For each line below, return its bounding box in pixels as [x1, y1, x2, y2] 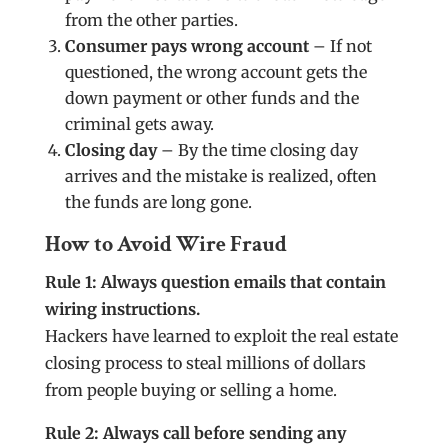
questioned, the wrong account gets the [64, 61, 367, 82]
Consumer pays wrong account [64, 35, 309, 56]
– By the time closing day [156, 139, 358, 160]
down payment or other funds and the [64, 87, 359, 108]
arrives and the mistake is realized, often [64, 165, 377, 186]
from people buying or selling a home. [44, 379, 337, 400]
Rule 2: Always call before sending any [44, 422, 346, 443]
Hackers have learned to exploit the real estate [44, 325, 398, 346]
